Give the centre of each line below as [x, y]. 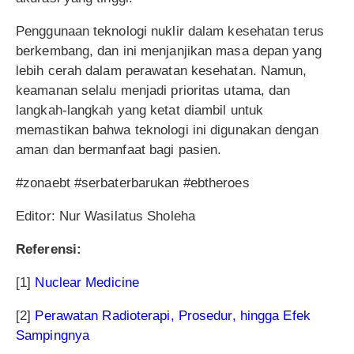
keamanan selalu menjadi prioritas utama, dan [153, 90]
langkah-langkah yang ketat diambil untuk [140, 110]
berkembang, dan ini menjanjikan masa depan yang [169, 51]
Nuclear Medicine [87, 282]
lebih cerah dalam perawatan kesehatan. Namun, [162, 70]
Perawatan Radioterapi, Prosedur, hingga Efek [173, 315]
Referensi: [49, 249]
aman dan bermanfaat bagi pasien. [119, 149]
